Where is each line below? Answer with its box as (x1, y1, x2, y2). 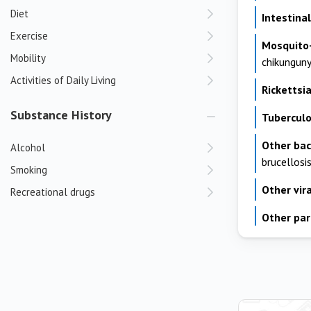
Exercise (10, 29, 48, 42)
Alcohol (10, 141, 45, 154)
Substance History (10, 107, 112, 123)
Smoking (10, 163, 47, 176)
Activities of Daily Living (10, 74, 116, 87)
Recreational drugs (10, 185, 95, 199)
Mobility (10, 51, 46, 65)
